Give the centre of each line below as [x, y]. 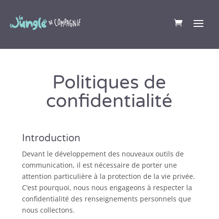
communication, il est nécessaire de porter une [99, 165]
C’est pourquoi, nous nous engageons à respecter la [107, 187]
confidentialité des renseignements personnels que [106, 199]
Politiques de [109, 83]
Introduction [51, 138]
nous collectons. [48, 210]
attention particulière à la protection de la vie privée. [108, 176]
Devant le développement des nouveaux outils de [103, 154]
